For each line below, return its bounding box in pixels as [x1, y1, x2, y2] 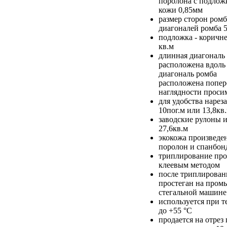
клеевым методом [159, 160, 220, 169]
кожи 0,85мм [159, 5, 203, 14]
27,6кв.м [159, 124, 188, 133]
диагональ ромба [159, 69, 217, 78]
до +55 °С [159, 206, 192, 215]
